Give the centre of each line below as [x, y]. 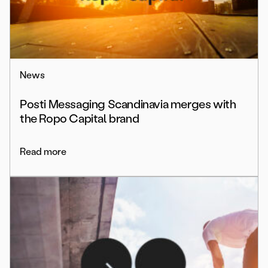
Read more [43, 152]
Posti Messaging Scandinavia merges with [128, 104]
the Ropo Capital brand [80, 119]
